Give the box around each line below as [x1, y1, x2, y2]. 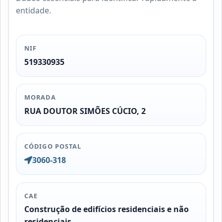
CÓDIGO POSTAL [24, 142, 81, 151]
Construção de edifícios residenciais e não [24, 204, 189, 215]
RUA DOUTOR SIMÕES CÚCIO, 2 [24, 105, 146, 116]
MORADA [24, 93, 56, 102]
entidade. [16, 5, 52, 16]
